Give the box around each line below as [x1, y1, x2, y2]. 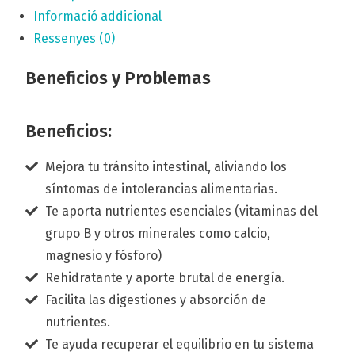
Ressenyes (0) [33, 31, 116, 47]
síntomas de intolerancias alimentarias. [45, 181, 278, 197]
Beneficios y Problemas [25, 67, 212, 90]
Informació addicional [33, 9, 162, 25]
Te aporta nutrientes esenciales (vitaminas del [45, 204, 319, 219]
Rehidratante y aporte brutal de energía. [45, 270, 285, 286]
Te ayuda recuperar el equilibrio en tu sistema [45, 337, 315, 353]
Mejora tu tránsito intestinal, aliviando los [45, 159, 288, 175]
